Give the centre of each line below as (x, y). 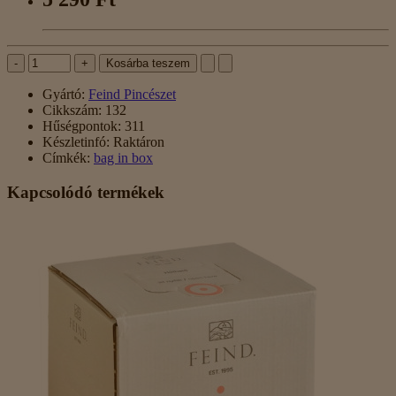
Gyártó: (64, 95)
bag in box (123, 158)
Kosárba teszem (148, 64)
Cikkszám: (72, 110)
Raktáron (137, 142)
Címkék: (66, 158)
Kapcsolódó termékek (86, 192)
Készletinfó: (76, 142)
